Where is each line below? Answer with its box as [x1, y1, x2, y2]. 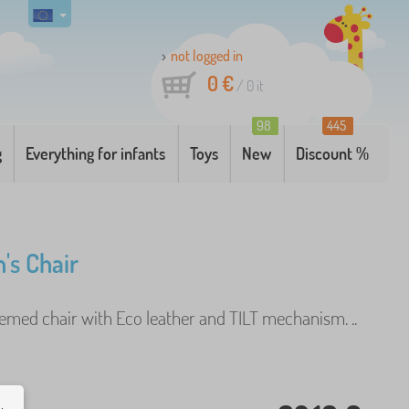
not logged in [171, 47, 243, 65]
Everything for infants [26, 143, 166, 163]
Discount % [295, 143, 369, 163]
